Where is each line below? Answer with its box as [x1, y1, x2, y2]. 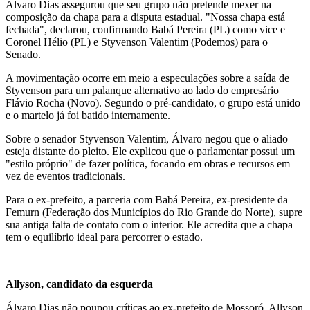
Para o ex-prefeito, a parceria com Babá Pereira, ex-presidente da [6, 193, 288, 206]
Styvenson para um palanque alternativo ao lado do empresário [6, 84, 279, 96]
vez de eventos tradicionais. [6, 170, 125, 182]
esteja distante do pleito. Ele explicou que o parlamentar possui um [6, 145, 295, 157]
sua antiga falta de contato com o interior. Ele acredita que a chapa [6, 218, 293, 230]
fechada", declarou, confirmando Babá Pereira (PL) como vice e [6, 23, 285, 35]
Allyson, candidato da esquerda [6, 277, 153, 290]
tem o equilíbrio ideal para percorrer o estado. [6, 230, 203, 243]
